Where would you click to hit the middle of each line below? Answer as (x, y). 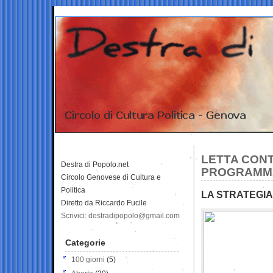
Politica (73, 190)
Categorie (85, 242)
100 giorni (88, 259)
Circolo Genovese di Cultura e (111, 177)
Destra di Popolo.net (95, 164)
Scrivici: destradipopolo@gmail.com (120, 215)
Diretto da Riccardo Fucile (104, 203)
